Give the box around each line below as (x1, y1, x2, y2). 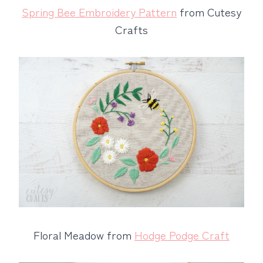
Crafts (115, 21, 148, 37)
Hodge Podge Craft (134, 227, 230, 242)
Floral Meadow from (33, 227, 134, 242)
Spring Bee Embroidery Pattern (22, 4, 177, 19)
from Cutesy (177, 4, 241, 19)
